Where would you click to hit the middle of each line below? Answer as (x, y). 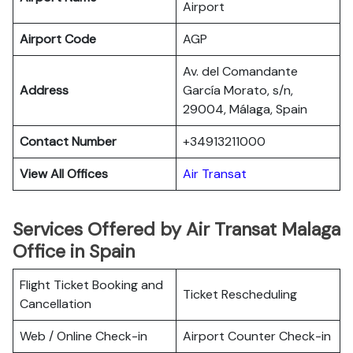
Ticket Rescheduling (240, 294)
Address (44, 90)
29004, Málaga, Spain (245, 109)
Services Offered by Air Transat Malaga (176, 229)
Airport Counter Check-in (257, 336)
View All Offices (64, 174)
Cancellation (56, 304)
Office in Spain (74, 251)
